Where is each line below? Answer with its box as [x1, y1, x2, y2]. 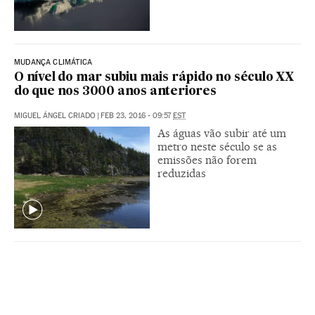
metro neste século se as [157, 139, 277, 153]
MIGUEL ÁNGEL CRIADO [14, 110, 96, 120]
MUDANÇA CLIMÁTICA [14, 57, 93, 67]
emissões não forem [157, 153, 257, 167]
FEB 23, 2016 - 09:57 [101, 110, 173, 120]
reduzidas [157, 166, 206, 180]
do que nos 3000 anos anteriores [14, 85, 217, 98]
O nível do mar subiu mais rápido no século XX [14, 71, 294, 84]
